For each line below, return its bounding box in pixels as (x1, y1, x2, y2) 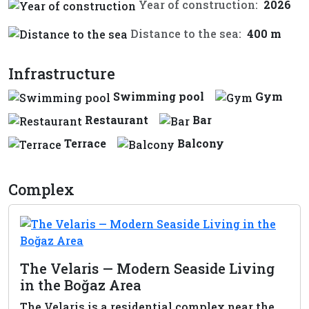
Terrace (64, 135, 106, 150)
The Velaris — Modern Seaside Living (20, 259, 275, 277)
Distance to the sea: (130, 26, 241, 41)
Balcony (177, 135, 224, 150)
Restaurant (85, 112, 148, 128)
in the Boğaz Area (20, 275, 141, 294)
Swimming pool (113, 89, 204, 104)
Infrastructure (8, 63, 115, 84)
